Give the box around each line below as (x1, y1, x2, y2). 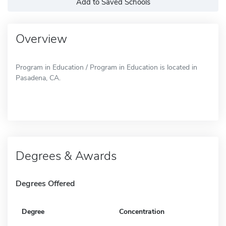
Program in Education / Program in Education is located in (16, 62, 197, 72)
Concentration (119, 206, 164, 216)
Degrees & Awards (16, 147, 117, 164)
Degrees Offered (16, 178, 75, 189)
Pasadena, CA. (16, 73, 61, 83)
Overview (16, 30, 67, 47)
